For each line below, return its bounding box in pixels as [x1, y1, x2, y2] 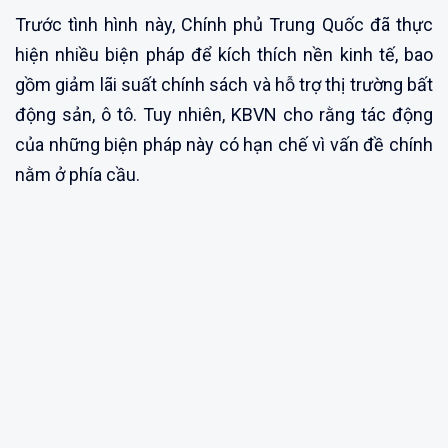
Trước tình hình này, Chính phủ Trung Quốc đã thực [15, 13, 433, 35]
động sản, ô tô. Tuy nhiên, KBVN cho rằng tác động [15, 103, 433, 125]
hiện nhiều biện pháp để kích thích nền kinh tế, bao [15, 43, 433, 65]
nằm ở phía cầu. [15, 163, 140, 185]
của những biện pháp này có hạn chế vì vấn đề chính [15, 133, 433, 155]
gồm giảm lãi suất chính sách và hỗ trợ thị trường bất [15, 73, 433, 95]
